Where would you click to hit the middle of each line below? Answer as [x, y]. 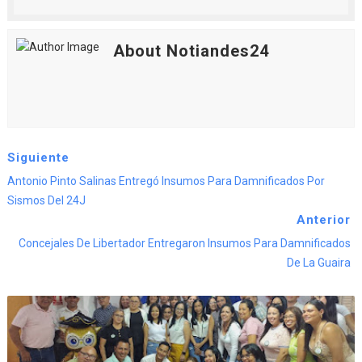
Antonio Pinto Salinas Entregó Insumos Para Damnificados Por [166, 181]
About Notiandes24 [191, 51]
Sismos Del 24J [46, 201]
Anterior [324, 220]
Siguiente [38, 158]
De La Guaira [319, 263]
